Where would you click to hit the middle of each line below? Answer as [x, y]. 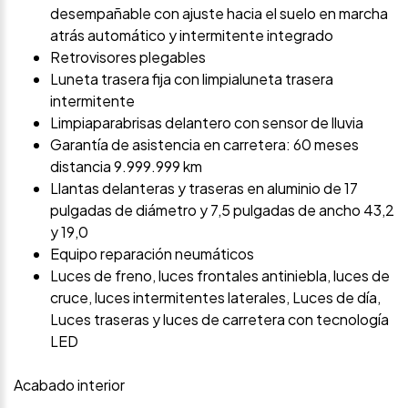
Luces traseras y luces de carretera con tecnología [219, 319]
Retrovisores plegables [128, 56]
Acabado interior [69, 384]
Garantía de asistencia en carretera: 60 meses [204, 144]
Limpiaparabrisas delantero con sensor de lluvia [207, 122]
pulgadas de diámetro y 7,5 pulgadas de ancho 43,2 [222, 209]
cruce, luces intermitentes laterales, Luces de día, [215, 297]
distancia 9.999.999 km [126, 166]
